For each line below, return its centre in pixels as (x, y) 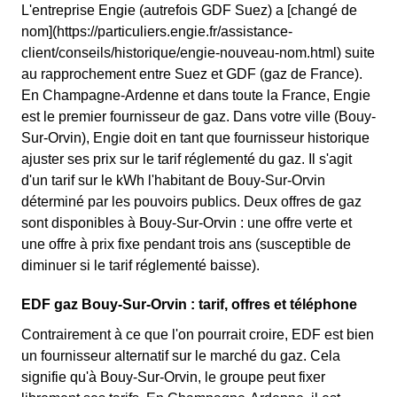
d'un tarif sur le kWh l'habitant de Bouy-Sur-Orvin (173, 180)
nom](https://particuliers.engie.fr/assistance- (157, 31)
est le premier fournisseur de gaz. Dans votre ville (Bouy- (198, 117)
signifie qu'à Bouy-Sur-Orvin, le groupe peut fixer (173, 377)
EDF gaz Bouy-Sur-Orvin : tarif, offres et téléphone (189, 304)
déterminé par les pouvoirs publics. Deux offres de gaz (191, 202)
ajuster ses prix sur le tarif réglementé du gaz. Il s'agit (187, 159)
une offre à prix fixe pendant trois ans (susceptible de (186, 244)
